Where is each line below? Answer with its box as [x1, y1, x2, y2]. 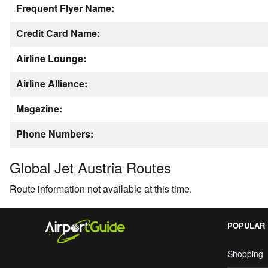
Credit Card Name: [16, 26, 100, 40]
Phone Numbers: [16, 127, 93, 141]
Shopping [227, 248, 263, 260]
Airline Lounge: [16, 51, 86, 65]
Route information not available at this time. [10, 182, 192, 196]
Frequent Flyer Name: [16, 1, 114, 15]
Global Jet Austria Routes [10, 157, 171, 178]
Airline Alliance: [16, 77, 87, 90]
